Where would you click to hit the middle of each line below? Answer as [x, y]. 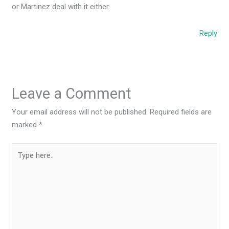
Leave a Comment [72, 94]
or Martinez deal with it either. [61, 7]
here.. [20, 161]
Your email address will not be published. [80, 112]
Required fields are [181, 112]
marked [26, 125]
